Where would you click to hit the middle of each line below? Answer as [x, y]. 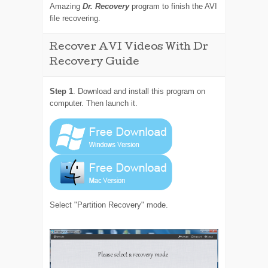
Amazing [66, 6]
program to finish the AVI [173, 6]
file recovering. [75, 18]
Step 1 [62, 91]
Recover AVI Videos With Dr [128, 47]
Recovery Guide [94, 62]
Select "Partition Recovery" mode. [109, 205]
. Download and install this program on [139, 91]
